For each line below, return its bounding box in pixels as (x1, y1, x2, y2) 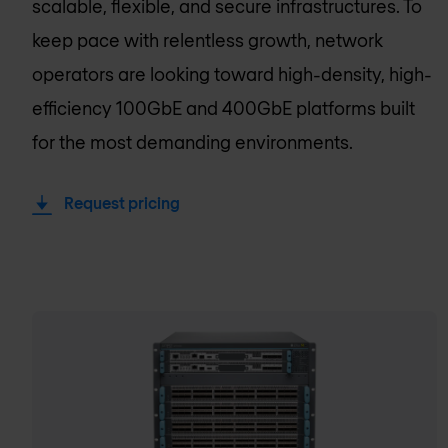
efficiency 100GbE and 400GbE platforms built (32, 96, 415, 119)
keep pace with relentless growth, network (32, 28, 383, 51)
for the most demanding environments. (32, 130, 353, 153)
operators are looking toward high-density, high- (32, 62, 432, 85)
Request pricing (64, 192, 180, 212)
